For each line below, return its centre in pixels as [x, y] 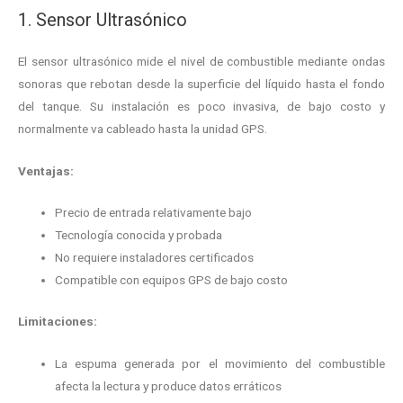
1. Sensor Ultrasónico [103, 19]
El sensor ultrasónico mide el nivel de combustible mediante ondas [201, 61]
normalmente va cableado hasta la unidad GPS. [143, 128]
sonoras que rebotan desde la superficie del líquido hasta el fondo [201, 83]
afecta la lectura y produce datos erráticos [169, 385]
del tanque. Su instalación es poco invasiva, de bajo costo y [201, 106]
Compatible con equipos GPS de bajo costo [172, 280]
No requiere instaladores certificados [155, 258]
